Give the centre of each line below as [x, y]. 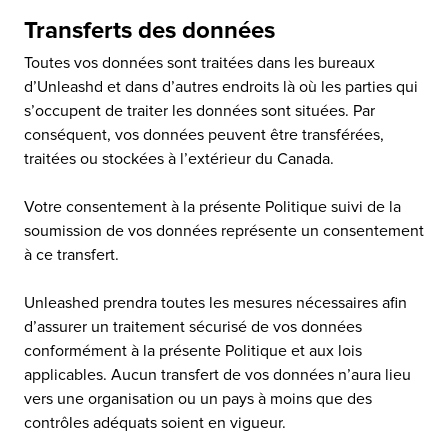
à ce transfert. [73, 255]
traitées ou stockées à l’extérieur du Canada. [181, 159]
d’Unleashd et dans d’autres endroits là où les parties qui [221, 87]
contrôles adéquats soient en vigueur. [155, 423]
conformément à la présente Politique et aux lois [193, 351]
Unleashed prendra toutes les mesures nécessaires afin [215, 303]
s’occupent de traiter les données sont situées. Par [199, 111]
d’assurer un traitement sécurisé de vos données [193, 327]
